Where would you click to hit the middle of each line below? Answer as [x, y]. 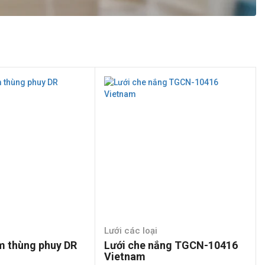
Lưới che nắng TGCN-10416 [171, 245]
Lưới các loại [130, 230]
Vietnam [125, 256]
